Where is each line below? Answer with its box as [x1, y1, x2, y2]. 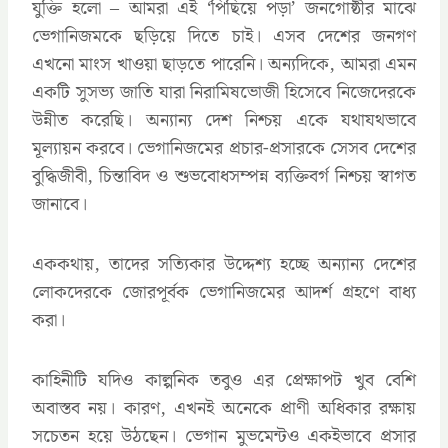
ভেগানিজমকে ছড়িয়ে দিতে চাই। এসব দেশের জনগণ [32, 21, 416, 51]
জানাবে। [32, 189, 87, 219]
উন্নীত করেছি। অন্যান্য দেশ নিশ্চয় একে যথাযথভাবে [32, 105, 416, 135]
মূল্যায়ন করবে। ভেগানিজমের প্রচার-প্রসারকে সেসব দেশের [32, 133, 416, 163]
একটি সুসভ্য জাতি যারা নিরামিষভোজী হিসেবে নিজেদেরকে [32, 77, 416, 107]
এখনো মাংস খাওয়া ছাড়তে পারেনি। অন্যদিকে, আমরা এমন [32, 49, 416, 79]
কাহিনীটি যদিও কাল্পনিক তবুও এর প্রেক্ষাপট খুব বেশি [32, 365, 416, 395]
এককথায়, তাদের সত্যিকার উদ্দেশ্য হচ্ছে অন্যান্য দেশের [32, 249, 416, 279]
